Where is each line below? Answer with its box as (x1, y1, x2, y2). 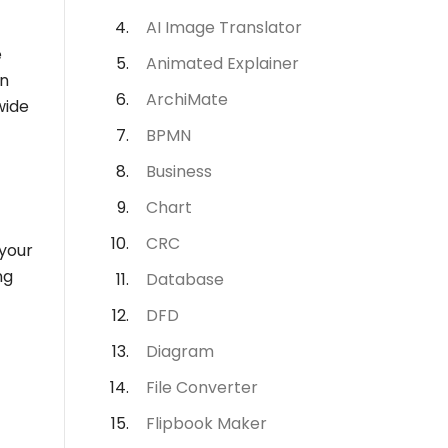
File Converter (146, 376, 258, 399)
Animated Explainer (146, 52, 299, 75)
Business (146, 160, 212, 183)
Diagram (146, 340, 214, 363)
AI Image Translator (146, 16, 302, 39)
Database (146, 268, 224, 291)
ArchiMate (146, 88, 228, 111)
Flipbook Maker (146, 412, 267, 435)
